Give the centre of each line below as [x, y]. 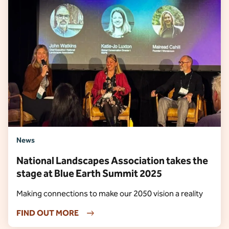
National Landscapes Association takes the [112, 161]
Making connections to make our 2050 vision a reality [110, 193]
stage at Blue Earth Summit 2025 [89, 173]
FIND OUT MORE [48, 213]
